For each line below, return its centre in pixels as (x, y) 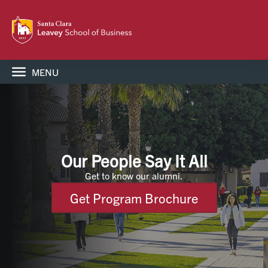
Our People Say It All (134, 160)
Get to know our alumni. (134, 175)
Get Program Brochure (134, 198)
